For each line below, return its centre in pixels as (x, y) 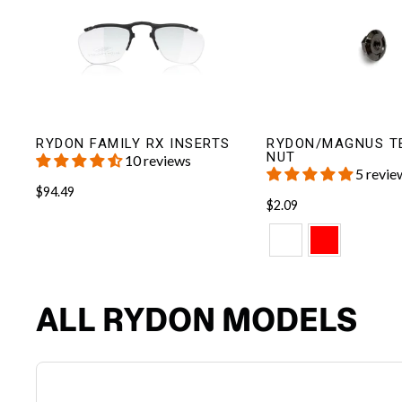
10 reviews (158, 160)
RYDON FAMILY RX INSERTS (133, 143)
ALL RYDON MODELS (197, 319)
